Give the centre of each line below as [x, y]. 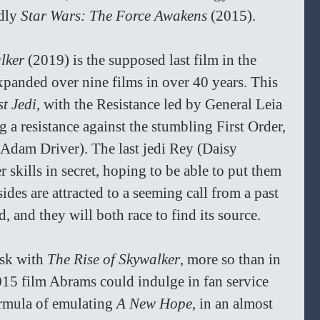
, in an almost [234, 304]
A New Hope [154, 304]
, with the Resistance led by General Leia [161, 105]
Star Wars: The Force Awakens [116, 16]
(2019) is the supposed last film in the [144, 60]
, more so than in [232, 260]
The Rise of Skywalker [114, 260]
